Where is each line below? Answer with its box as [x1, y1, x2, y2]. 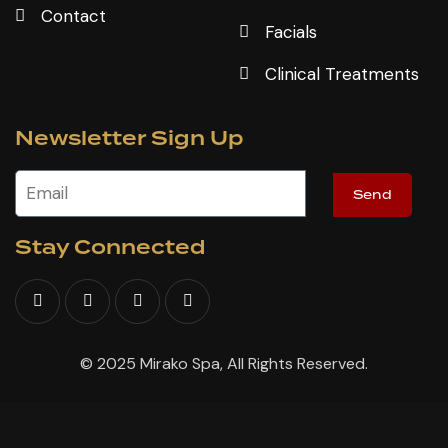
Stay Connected [15, 232, 206, 263]
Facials [264, 20, 317, 43]
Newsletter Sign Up [15, 123, 244, 154]
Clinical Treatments [264, 62, 419, 85]
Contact [40, 4, 106, 27]
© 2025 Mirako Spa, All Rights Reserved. [80, 353, 368, 375]
